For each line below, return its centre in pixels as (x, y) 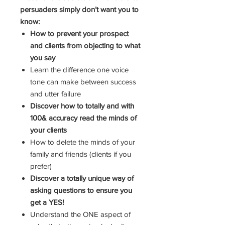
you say (43, 58)
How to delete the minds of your (83, 142)
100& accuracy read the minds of (83, 118)
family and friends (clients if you (81, 154)
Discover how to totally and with (82, 106)
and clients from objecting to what (85, 45)
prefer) (41, 166)
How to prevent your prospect (79, 33)
